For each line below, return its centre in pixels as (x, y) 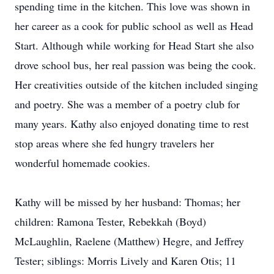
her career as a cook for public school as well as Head (134, 26)
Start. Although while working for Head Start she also (134, 45)
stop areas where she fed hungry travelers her (114, 143)
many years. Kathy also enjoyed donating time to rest (132, 124)
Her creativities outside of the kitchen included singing (136, 84)
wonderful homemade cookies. (83, 163)
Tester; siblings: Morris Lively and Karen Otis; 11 (125, 261)
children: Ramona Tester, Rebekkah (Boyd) (110, 221)
